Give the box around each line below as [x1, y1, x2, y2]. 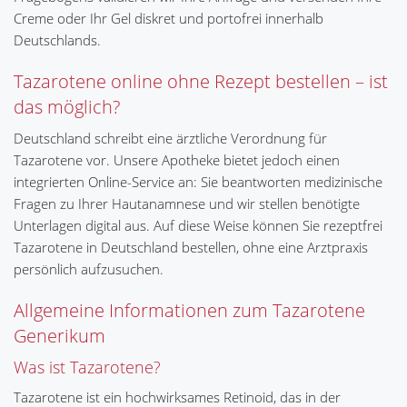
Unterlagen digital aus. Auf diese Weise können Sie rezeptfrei [14, 216, 382, 234]
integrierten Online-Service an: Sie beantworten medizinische [14, 173, 382, 191]
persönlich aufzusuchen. [14, 260, 164, 278]
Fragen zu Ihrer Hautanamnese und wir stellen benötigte [14, 194, 360, 213]
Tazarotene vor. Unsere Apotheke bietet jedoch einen [14, 151, 340, 169]
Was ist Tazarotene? [14, 356, 161, 378]
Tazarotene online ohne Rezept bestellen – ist [14, 69, 388, 94]
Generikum [14, 323, 105, 348]
